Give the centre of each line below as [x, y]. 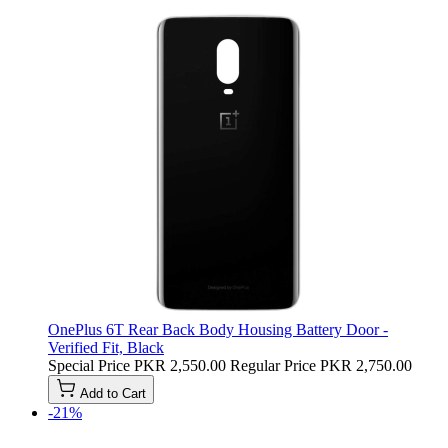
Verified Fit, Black [106, 347]
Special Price [89, 365]
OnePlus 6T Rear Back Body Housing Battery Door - [218, 329]
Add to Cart [113, 393]
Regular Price [273, 365]
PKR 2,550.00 [180, 365]
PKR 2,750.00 [366, 365]
